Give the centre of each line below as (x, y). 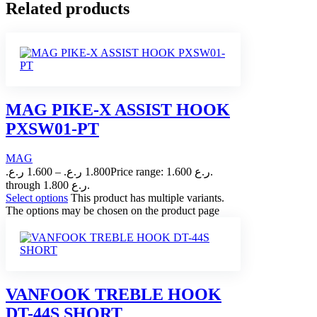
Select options (37, 198)
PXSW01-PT (52, 128)
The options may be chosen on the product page (113, 211)
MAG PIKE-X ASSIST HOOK (118, 109)
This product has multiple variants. (148, 198)
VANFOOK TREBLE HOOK (114, 295)
